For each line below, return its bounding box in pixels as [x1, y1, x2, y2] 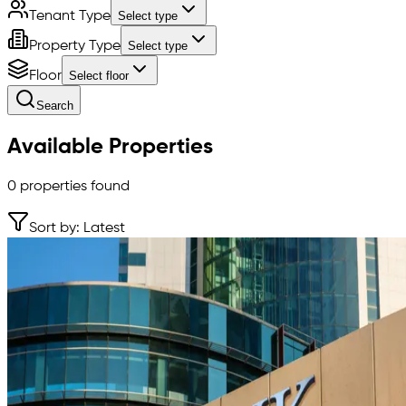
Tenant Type [29, 8, 111, 24]
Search [36, 98, 73, 112]
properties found [16, 179, 130, 194]
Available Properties [7, 135, 213, 158]
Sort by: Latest [29, 220, 125, 236]
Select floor [69, 68, 129, 82]
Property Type [29, 38, 121, 53]
